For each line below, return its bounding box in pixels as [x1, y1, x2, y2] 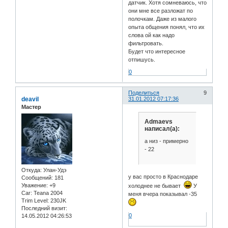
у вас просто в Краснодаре [128, 174, 198, 180]
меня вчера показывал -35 [128, 191, 199, 197]
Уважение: [21, 182, 48, 188]
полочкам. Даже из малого [128, 16, 197, 22]
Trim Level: [21, 197, 49, 204]
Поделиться [128, 90, 160, 96]
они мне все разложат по [128, 8, 193, 14]
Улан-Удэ [42, 166, 67, 173]
